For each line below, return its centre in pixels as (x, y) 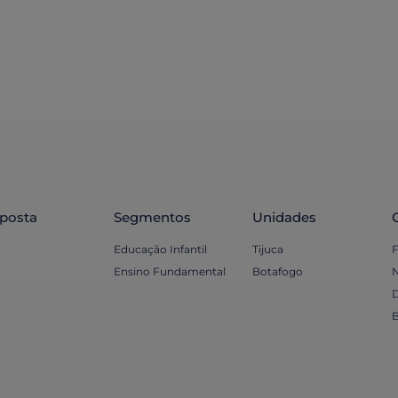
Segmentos (153, 218)
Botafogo (278, 272)
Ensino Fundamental (170, 272)
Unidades (285, 218)
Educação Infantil (161, 250)
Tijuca (268, 250)
